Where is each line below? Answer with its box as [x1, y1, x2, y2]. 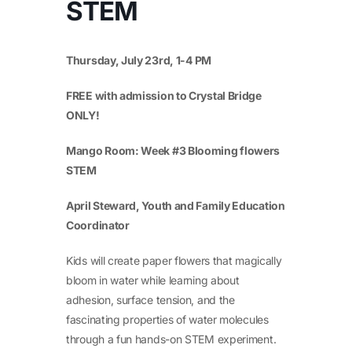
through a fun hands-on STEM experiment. [66, 332, 277, 346]
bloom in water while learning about [66, 273, 240, 287]
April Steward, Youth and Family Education [66, 198, 285, 212]
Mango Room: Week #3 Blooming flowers [66, 143, 280, 157]
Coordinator [66, 218, 130, 232]
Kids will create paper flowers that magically [66, 253, 282, 267]
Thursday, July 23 [66, 53, 159, 67]
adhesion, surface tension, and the [66, 292, 235, 306]
